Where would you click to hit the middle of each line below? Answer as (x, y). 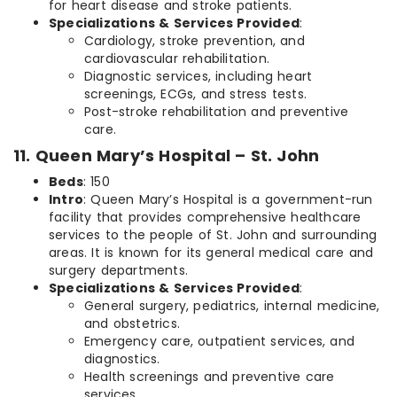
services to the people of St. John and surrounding (213, 235)
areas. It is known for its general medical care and (211, 253)
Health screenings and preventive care (210, 377)
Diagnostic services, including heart (198, 77)
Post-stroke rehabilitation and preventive (217, 112)
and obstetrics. (132, 324)
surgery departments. (118, 271)
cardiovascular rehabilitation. (177, 59)
